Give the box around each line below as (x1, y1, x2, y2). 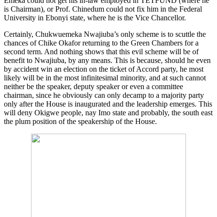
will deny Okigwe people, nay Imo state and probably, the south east (4, 108, 213, 117)
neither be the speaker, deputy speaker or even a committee (4, 82, 183, 91)
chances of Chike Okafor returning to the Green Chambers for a (4, 38, 199, 47)
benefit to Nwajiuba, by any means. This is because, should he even (4, 56, 211, 64)
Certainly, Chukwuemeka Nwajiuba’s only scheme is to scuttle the (4, 30, 206, 38)
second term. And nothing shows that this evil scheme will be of (4, 47, 199, 56)
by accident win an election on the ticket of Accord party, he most (4, 64, 203, 73)
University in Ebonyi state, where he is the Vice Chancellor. (4, 13, 186, 22)
